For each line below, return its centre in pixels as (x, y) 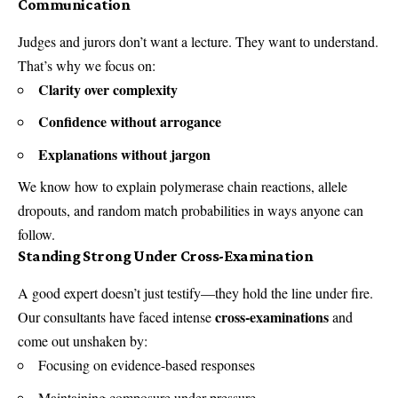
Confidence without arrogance (130, 122)
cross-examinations (272, 317)
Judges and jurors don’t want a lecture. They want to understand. (198, 41)
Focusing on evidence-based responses (147, 365)
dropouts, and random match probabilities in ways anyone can (191, 211)
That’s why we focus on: (87, 65)
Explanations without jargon (124, 154)
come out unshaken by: (83, 341)
